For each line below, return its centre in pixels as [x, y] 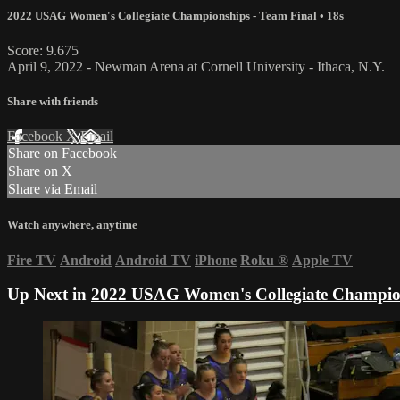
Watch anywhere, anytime [72, 225]
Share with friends [53, 102]
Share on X [40, 171]
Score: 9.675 [43, 50]
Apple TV [322, 260]
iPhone [216, 260]
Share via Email [53, 189]
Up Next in [49, 295]
